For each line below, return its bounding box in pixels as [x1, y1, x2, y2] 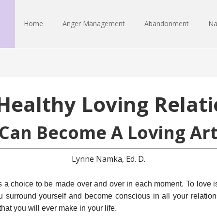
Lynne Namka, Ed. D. [72, 154, 145, 164]
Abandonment [144, 19, 189, 28]
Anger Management [62, 19, 125, 28]
